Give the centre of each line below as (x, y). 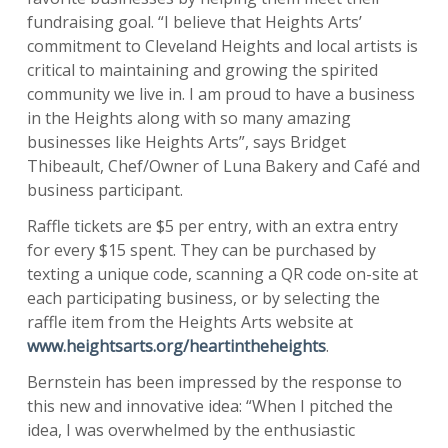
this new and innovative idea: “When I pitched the (210, 405)
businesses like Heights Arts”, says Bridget (186, 141)
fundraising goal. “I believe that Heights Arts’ (194, 21)
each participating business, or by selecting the (203, 297)
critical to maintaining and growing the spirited (202, 69)
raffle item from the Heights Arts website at (190, 321)
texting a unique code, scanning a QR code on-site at (222, 273)
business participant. (105, 189)
